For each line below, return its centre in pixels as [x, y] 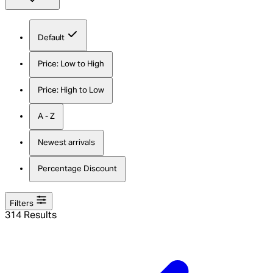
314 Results [31, 215]
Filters [23, 204]
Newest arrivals [66, 143]
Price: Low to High [71, 64]
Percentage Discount [77, 169]
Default [52, 38]
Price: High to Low [71, 90]
